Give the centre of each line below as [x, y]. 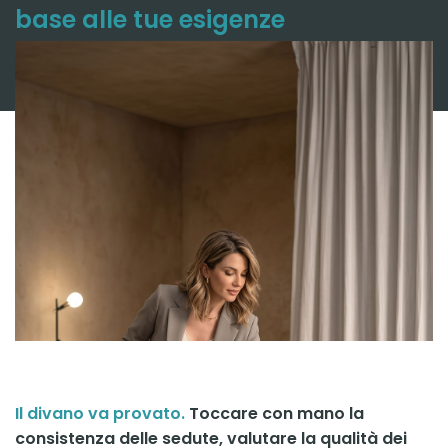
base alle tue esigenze [150, 20]
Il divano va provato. [100, 414]
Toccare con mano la [274, 414]
